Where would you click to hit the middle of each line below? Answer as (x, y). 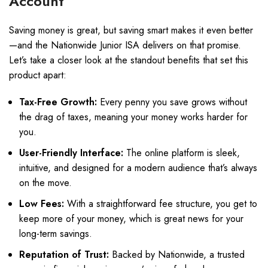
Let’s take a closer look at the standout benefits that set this (129, 60)
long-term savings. (56, 234)
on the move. (45, 183)
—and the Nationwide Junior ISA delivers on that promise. (125, 45)
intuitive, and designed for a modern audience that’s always (138, 168)
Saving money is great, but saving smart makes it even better (131, 30)
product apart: (38, 75)
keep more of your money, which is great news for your (131, 219)
